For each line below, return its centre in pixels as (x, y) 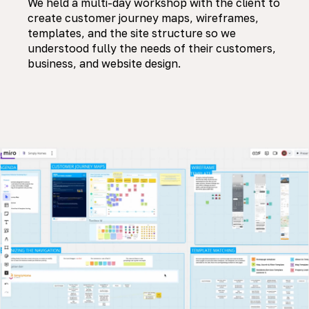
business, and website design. (104, 64)
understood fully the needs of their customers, (152, 49)
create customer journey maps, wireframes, (143, 18)
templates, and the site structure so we (132, 33)
